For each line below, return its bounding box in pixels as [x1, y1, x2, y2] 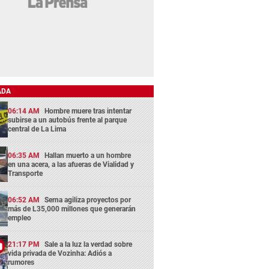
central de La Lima [8, 124, 67, 133]
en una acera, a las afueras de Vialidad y [8, 160, 134, 169]
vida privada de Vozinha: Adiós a [8, 249, 112, 258]
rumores [8, 258, 35, 267]
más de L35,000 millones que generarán [8, 205, 136, 214]
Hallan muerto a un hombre [44, 151, 131, 160]
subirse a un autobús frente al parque [8, 115, 127, 124]
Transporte [8, 169, 43, 178]
